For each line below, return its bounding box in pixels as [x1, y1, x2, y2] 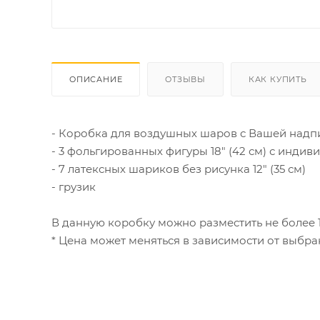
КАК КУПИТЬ [248, 74, 307, 84]
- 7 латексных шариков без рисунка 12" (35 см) [51, 161, 306, 176]
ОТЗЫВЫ [165, 74, 206, 84]
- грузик [51, 179, 96, 194]
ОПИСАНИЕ [69, 74, 123, 84]
